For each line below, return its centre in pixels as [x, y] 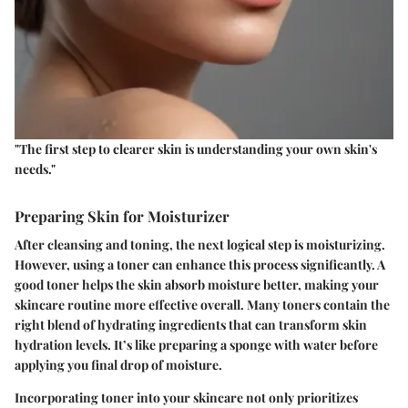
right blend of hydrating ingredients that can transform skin [191, 325]
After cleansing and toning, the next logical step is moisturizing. [200, 245]
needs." [35, 168]
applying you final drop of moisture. [118, 365]
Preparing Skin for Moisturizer [122, 215]
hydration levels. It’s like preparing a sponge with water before [196, 345]
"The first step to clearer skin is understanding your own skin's [196, 148]
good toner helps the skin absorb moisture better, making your [197, 285]
